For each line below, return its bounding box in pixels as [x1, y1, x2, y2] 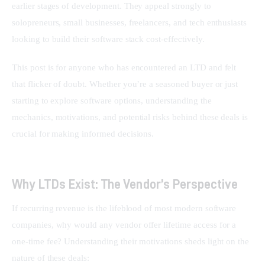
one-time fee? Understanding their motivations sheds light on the [12, 237, 252, 247]
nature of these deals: [12, 253, 90, 263]
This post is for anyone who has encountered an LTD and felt [12, 62, 239, 72]
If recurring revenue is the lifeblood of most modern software [12, 203, 239, 214]
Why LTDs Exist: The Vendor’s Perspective [12, 176, 238, 191]
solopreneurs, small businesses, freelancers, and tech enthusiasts [12, 18, 250, 28]
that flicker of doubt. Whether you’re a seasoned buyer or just [12, 79, 241, 89]
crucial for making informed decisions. [12, 128, 154, 138]
